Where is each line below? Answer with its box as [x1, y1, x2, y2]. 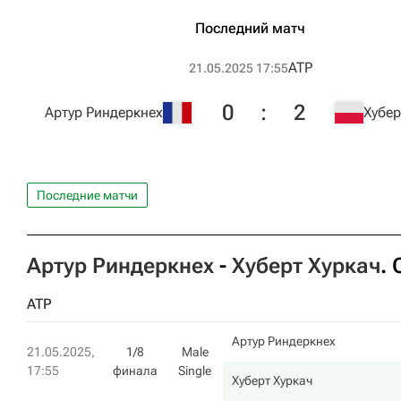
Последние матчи [37, 188, 138, 202]
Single [178, 363, 211, 378]
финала [113, 363, 158, 378]
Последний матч [195, 20, 305, 37]
